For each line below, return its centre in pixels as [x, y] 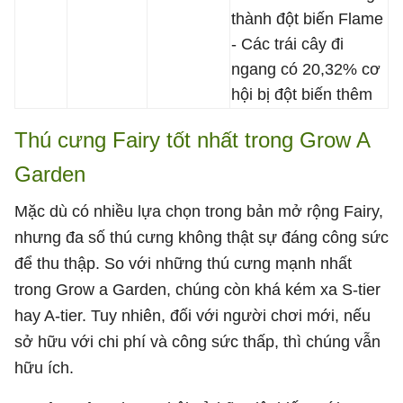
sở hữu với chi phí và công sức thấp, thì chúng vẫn [197, 341]
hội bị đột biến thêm [302, 94]
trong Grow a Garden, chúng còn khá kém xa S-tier [197, 289]
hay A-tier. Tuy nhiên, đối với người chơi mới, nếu [193, 315]
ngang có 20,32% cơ [306, 69]
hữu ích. [44, 367]
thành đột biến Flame [307, 18]
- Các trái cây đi [287, 44]
